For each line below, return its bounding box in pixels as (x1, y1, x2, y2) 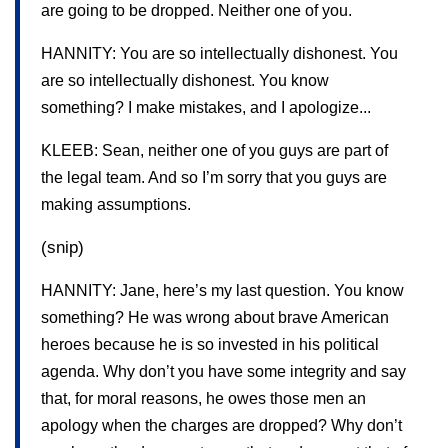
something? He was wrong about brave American (41, 308, 389, 326)
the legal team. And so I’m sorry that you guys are (41, 168, 387, 186)
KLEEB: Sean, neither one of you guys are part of (41, 141, 388, 159)
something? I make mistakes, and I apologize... (41, 98, 371, 116)
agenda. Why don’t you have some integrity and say (41, 362, 406, 380)
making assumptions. (41, 195, 191, 213)
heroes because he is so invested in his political (41, 335, 379, 353)
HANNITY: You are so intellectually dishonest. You (41, 44, 398, 62)
